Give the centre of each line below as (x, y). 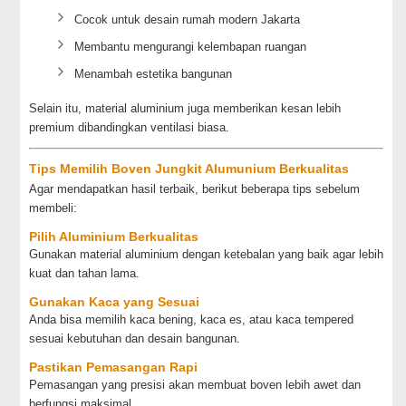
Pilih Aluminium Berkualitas (114, 237)
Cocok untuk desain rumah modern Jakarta (188, 19)
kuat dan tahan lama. (85, 273)
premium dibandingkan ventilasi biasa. (130, 127)
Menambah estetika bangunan (154, 74)
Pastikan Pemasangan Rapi (114, 367)
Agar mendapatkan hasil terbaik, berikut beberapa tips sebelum (195, 189)
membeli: (53, 208)
